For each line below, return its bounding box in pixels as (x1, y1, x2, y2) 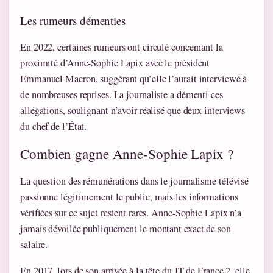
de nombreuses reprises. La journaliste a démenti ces (20, 88, 223, 102)
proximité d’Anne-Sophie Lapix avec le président (20, 56, 210, 70)
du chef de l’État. (20, 119, 87, 133)
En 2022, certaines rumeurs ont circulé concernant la (20, 40, 223, 54)
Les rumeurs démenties (20, 13, 126, 29)
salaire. (20, 238, 48, 252)
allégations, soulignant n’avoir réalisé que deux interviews (20, 104, 246, 118)
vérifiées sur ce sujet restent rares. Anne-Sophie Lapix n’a (20, 206, 242, 220)
